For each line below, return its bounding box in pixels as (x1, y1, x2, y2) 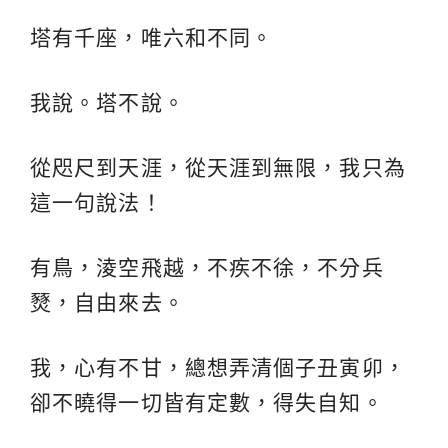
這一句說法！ (30, 191, 163, 215)
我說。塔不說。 (30, 91, 185, 115)
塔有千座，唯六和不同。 (30, 26, 274, 50)
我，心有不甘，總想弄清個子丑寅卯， (30, 356, 406, 380)
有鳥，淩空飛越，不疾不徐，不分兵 (30, 256, 384, 280)
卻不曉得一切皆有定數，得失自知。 (30, 391, 384, 415)
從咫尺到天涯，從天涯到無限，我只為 (30, 156, 406, 180)
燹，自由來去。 (30, 291, 185, 315)
